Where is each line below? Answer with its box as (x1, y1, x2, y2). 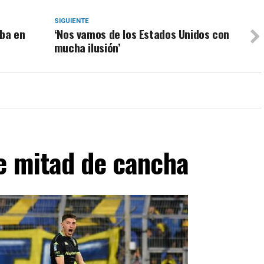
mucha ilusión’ (54, 39, 121, 56)
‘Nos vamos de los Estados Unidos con (54, 25, 229, 42)
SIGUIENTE (54, 17, 89, 25)
